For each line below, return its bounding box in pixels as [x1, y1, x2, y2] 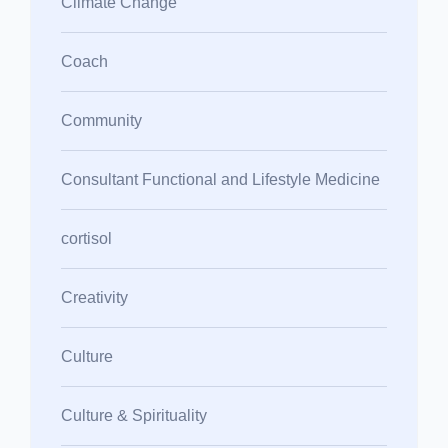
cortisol [61, 229, 112, 247]
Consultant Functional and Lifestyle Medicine [61, 170, 380, 188]
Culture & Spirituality [61, 406, 207, 424]
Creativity [61, 288, 128, 306]
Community [61, 111, 142, 129]
